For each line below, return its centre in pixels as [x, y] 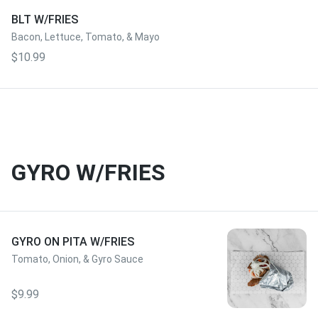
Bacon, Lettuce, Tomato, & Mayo [86, 37]
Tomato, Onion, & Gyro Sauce [77, 259]
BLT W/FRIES [45, 20]
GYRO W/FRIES [88, 172]
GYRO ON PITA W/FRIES [73, 242]
